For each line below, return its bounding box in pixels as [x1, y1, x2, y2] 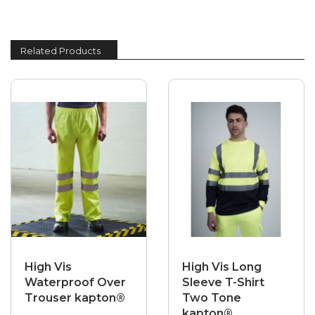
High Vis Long [182, 260, 262, 274]
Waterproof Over [25, 276, 126, 290]
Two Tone [182, 291, 241, 305]
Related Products [20, 45, 101, 57]
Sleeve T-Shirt [182, 276, 264, 290]
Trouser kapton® [25, 291, 125, 305]
